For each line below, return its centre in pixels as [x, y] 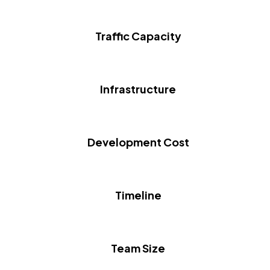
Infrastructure [138, 89]
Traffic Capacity [138, 36]
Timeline [138, 195]
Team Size [138, 248]
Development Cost [138, 142]
